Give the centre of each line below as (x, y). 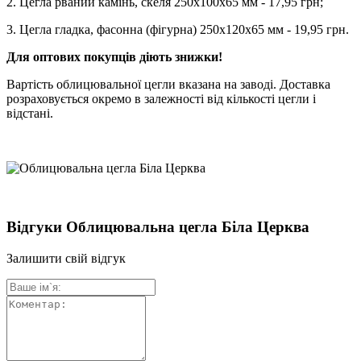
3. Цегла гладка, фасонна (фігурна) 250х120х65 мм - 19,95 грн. (178, 30)
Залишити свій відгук (66, 258)
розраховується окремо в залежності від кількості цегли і (161, 99)
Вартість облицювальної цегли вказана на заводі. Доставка (168, 85)
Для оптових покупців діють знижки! (114, 57)
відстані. (30, 114)
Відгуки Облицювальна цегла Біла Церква (158, 226)
